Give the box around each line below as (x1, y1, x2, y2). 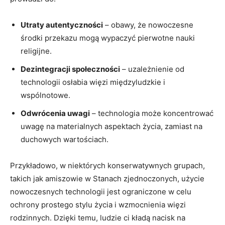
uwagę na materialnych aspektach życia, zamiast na (21, 121, 202, 131)
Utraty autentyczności (21, 20, 103, 30)
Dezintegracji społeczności (21, 64, 120, 74)
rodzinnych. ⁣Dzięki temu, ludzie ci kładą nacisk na (10, 212, 185, 222)
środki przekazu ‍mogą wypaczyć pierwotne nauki (21, 33, 195, 43)
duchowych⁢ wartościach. (21, 134, 108, 144)
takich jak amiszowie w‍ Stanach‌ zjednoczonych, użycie (10, 173, 204, 183)
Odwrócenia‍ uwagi (21, 108, 90, 118)
